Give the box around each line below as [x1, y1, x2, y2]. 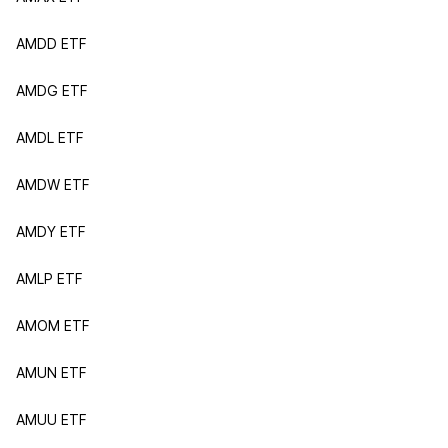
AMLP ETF [16, 270, 83, 287]
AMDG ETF [16, 82, 88, 99]
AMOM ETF [16, 317, 90, 334]
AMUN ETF [16, 364, 87, 381]
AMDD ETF [16, 35, 87, 52]
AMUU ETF [16, 411, 87, 428]
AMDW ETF [16, 176, 90, 193]
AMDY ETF [16, 223, 86, 240]
